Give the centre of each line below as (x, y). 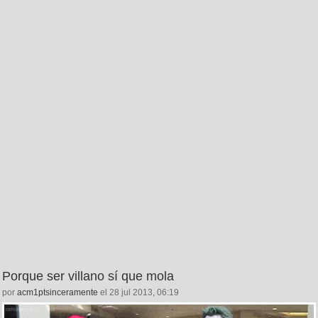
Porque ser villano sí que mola (88, 276)
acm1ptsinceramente (57, 292)
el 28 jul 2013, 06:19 (138, 292)
